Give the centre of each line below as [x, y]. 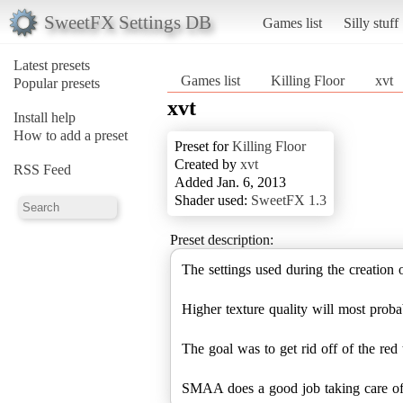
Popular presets [57, 83]
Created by [207, 164]
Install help [45, 117]
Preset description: [222, 239]
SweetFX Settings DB [127, 22]
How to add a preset [71, 135]
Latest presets [52, 65]
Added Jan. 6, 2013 [230, 182]
